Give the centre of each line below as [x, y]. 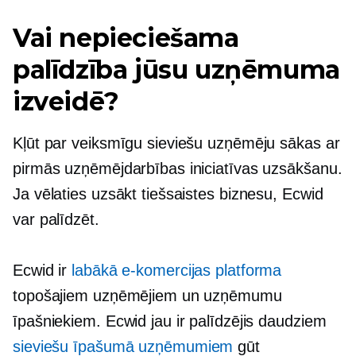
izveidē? [66, 101]
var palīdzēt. [56, 219]
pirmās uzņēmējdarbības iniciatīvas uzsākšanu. [178, 168]
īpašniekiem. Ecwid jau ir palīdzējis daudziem [170, 321]
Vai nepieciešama [126, 38]
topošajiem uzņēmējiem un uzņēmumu [147, 296]
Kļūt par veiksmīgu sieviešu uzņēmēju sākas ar [176, 143]
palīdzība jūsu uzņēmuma [176, 70]
